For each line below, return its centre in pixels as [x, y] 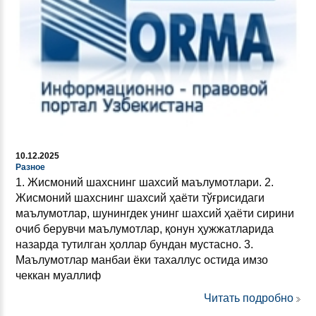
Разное [30, 168]
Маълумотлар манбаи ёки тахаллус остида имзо [142, 260]
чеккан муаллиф [58, 276]
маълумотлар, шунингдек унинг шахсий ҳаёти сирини [155, 214]
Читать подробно [249, 298]
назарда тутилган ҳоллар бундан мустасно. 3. [134, 245]
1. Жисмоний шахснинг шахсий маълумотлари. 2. [145, 183]
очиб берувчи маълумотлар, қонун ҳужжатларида [145, 229]
